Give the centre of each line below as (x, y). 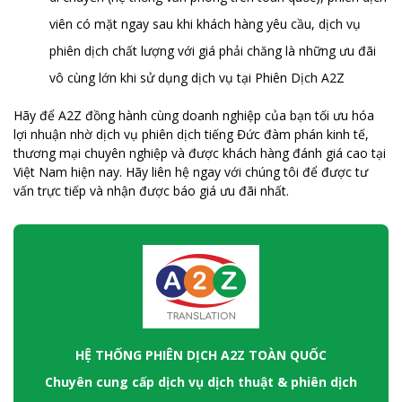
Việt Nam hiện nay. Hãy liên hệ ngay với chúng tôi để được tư (191, 171)
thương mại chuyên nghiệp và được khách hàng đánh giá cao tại (200, 153)
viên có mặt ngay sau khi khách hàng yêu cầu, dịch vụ (205, 23)
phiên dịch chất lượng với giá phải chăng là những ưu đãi (213, 50)
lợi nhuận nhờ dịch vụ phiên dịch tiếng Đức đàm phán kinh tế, (191, 134)
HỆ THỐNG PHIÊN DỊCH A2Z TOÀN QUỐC (201, 354)
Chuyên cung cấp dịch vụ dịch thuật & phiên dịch (201, 381)
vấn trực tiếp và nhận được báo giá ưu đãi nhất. (151, 190)
